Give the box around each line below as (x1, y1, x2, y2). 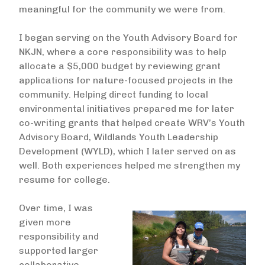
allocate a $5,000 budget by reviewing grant (19, 60, 221, 72)
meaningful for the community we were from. (19, 4, 228, 15)
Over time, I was (19, 202, 93, 214)
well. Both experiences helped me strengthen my (19, 160, 240, 171)
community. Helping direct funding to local (19, 89, 208, 100)
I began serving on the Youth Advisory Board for (19, 32, 238, 43)
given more (19, 216, 71, 228)
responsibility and (19, 231, 99, 242)
